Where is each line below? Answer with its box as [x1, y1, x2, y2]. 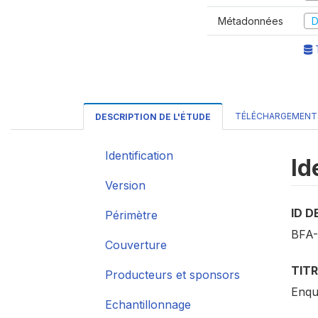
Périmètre [105, 208, 158, 222]
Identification [105, 148, 173, 163]
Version [105, 178, 146, 192]
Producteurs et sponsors [105, 268, 240, 282]
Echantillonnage [105, 297, 191, 312]
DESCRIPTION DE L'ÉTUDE [95, 111, 211, 122]
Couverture [105, 238, 167, 252]
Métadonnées [218, 14, 283, 27]
